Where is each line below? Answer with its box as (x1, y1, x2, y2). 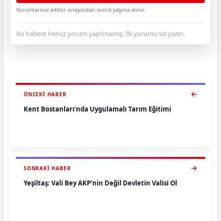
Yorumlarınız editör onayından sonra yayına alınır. (16, 6, 145, 13)
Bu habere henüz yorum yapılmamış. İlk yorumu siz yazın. (16, 29, 184, 38)
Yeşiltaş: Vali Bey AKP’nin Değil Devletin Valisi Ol (24, 179, 177, 187)
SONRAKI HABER (24, 165, 71, 172)
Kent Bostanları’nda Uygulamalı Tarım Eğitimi (24, 105, 171, 113)
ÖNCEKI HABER (24, 91, 67, 98)
